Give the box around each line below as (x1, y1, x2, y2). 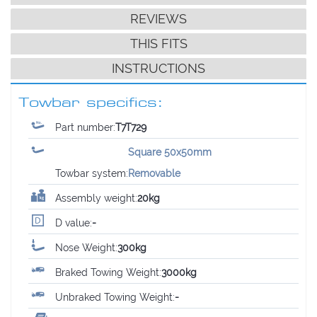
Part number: (55, 121, 116, 133)
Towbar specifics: (18, 94, 163, 110)
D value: (55, 217, 93, 229)
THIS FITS (129, 35, 188, 51)
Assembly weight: (55, 192, 138, 204)
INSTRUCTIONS (112, 60, 205, 76)
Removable (128, 167, 181, 179)
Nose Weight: (55, 241, 118, 253)
